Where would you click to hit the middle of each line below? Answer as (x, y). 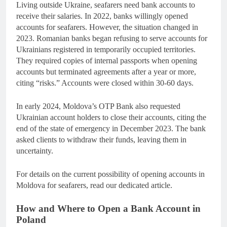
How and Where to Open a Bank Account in (108, 208)
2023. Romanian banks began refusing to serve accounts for (112, 38)
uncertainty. (35, 150)
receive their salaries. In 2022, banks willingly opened (102, 16)
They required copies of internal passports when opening (107, 60)
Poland (31, 219)
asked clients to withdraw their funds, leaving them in (101, 139)
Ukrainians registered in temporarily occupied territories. (106, 49)
